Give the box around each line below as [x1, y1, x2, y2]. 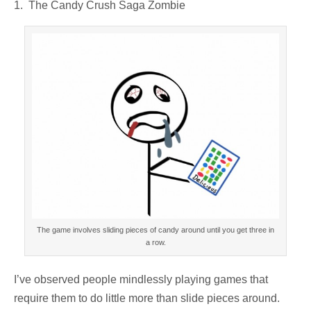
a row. [145, 237, 166, 246]
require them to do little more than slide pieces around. [14, 292, 280, 304]
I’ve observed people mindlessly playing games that [14, 273, 268, 285]
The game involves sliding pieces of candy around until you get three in [37, 225, 274, 234]
